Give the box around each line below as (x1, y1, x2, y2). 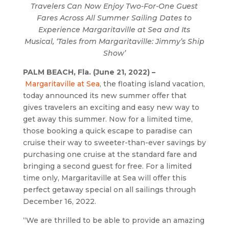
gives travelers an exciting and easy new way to (22, 102, 199, 112)
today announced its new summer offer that (22, 90, 187, 100)
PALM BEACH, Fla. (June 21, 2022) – (22, 67, 155, 77)
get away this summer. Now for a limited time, (22, 114, 193, 124)
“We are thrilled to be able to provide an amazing (22, 215, 204, 225)
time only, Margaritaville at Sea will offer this (22, 173, 187, 182)
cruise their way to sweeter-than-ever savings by (22, 138, 206, 147)
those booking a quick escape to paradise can (22, 126, 192, 135)
